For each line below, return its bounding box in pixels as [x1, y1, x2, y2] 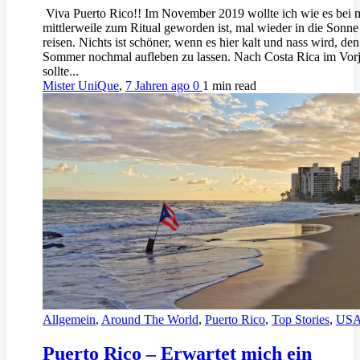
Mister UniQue [43, 78, 119, 92]
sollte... [43, 63, 79, 78]
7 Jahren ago [125, 78, 193, 92]
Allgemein [43, 312, 96, 326]
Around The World [101, 312, 198, 326]
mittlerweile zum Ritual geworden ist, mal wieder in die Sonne [43, 20, 358, 35]
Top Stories [272, 312, 329, 326]
